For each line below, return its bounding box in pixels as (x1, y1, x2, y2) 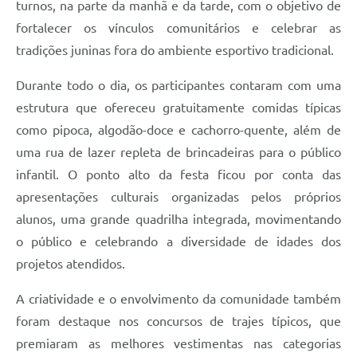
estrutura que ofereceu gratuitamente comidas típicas (16, 100, 341, 115)
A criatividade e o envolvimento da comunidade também (16, 291, 341, 306)
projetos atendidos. (16, 256, 125, 271)
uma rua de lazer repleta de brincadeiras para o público (16, 144, 341, 159)
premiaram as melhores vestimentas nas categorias (16, 335, 341, 351)
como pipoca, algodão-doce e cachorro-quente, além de (16, 122, 341, 137)
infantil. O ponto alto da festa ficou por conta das (16, 167, 341, 182)
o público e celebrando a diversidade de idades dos (16, 233, 341, 249)
